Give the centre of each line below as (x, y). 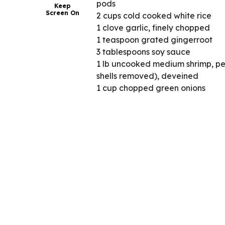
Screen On (62, 13)
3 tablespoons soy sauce (143, 51)
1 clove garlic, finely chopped (153, 27)
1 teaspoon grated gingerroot (154, 39)
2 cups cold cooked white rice (154, 15)
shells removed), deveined (147, 76)
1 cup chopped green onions (151, 88)
